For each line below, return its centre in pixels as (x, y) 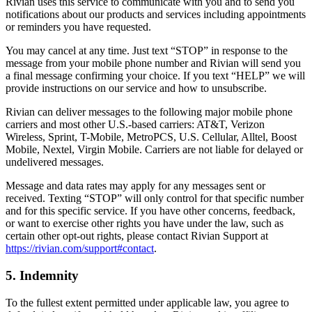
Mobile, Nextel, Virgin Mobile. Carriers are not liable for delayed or (154, 150)
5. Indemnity (42, 275)
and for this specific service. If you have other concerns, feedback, (150, 211)
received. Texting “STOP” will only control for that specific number (155, 198)
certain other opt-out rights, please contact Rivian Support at (137, 236)
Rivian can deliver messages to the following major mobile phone (149, 112)
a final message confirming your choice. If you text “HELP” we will (155, 76)
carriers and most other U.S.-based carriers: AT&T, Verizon (135, 125)
